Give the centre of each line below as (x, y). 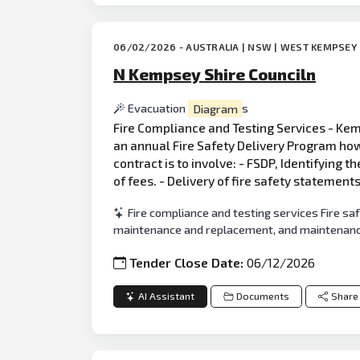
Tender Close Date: (188, 262)
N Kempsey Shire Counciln (215, 74)
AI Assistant (167, 297)
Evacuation (158, 108)
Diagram (215, 108)
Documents (262, 297)
